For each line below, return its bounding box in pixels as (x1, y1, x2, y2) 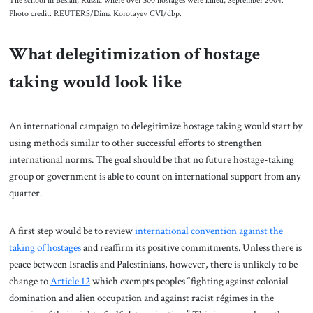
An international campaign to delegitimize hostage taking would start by (8, 119, 303, 133)
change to (8, 273, 50, 288)
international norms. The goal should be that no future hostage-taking (8, 152, 294, 167)
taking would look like (8, 71, 182, 94)
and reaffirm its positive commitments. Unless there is (80, 240, 302, 254)
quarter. (8, 186, 44, 201)
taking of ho (8, 240, 57, 254)
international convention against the (134, 223, 283, 238)
